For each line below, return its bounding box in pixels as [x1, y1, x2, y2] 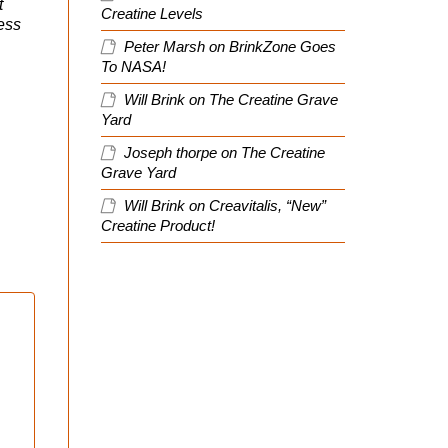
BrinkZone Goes [229, 38, 336, 55]
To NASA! [101, 58, 166, 75]
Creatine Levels [101, 5, 203, 22]
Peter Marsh [124, 38, 205, 55]
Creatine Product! [101, 217, 215, 234]
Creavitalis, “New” [209, 197, 326, 214]
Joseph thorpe [124, 144, 217, 161]
